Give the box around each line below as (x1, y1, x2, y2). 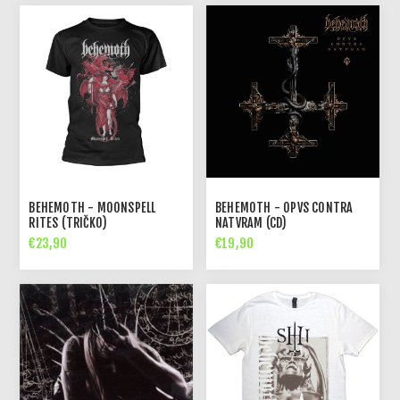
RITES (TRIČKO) (29, 215, 108, 231)
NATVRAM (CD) (215, 215, 287, 231)
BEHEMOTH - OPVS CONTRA (215, 200, 354, 216)
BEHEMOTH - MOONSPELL (29, 200, 156, 216)
